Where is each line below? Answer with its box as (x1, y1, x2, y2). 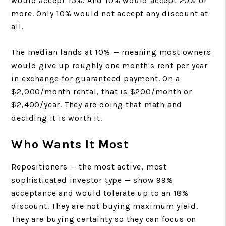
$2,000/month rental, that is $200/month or (11, 86, 192, 96)
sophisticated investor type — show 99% (11, 175, 173, 185)
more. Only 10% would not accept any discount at (11, 8, 208, 18)
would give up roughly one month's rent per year (11, 60, 208, 70)
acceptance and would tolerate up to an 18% (11, 188, 189, 198)
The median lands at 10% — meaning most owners (11, 47, 211, 57)
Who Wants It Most (11, 137, 129, 151)
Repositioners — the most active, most (11, 161, 167, 172)
